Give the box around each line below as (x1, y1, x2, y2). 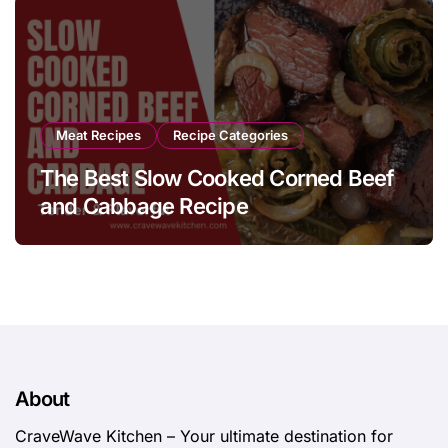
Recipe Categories (173, 127, 288, 144)
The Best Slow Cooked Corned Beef (40, 165, 395, 192)
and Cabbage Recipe (40, 193, 248, 220)
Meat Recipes (56, 127, 141, 144)
